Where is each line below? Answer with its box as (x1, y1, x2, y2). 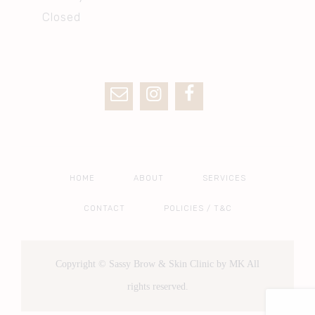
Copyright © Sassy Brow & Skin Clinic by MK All (56, 259, 259, 270)
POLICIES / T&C (163, 203, 232, 213)
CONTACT (83, 203, 125, 213)
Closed (42, 9, 81, 24)
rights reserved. (127, 281, 188, 292)
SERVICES (202, 173, 246, 183)
